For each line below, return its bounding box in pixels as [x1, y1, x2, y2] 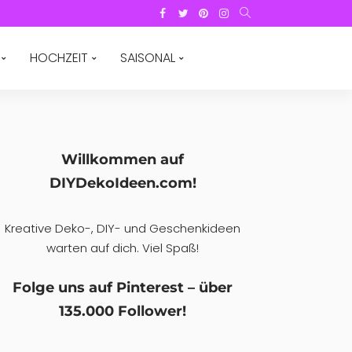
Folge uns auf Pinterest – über [13, 278, 233, 296]
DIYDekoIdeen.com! [49, 174, 196, 192]
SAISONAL [120, 49, 175, 67]
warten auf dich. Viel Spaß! [46, 240, 199, 256]
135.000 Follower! [59, 302, 186, 320]
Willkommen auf [61, 151, 184, 168]
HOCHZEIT [30, 49, 88, 67]
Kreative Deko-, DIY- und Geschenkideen [5, 220, 240, 236]
